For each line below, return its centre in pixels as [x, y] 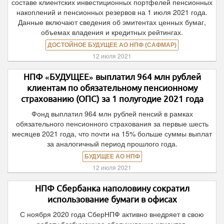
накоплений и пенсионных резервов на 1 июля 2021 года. [112, 12]
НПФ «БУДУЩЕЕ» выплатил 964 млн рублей [112, 77]
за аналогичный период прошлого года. [112, 143]
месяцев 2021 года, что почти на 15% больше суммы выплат [112, 133]
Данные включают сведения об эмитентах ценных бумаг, [112, 22]
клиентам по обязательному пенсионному [112, 88]
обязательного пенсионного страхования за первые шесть [112, 123]
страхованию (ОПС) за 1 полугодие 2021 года [112, 99]
